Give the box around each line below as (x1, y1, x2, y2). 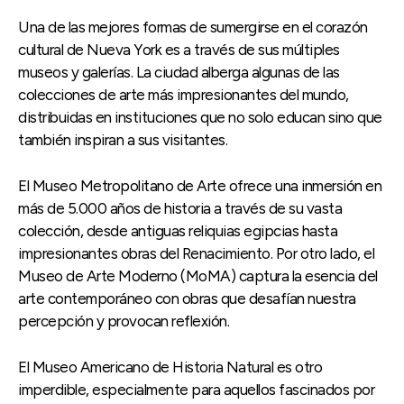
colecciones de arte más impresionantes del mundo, (18, 85, 349, 104)
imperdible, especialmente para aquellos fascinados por (18, 380, 374, 399)
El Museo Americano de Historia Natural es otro (18, 357, 322, 376)
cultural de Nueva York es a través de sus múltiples (18, 40, 340, 59)
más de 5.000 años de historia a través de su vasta (18, 198, 342, 217)
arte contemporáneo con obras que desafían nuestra (18, 289, 356, 308)
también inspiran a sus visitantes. (18, 130, 227, 149)
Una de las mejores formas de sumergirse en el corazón (18, 17, 368, 36)
